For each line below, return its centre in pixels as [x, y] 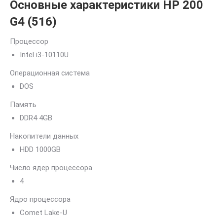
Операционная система [50, 73]
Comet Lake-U [43, 213]
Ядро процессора [40, 199]
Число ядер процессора [51, 168]
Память [23, 105]
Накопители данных [44, 136]
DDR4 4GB [36, 118]
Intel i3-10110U [44, 55]
